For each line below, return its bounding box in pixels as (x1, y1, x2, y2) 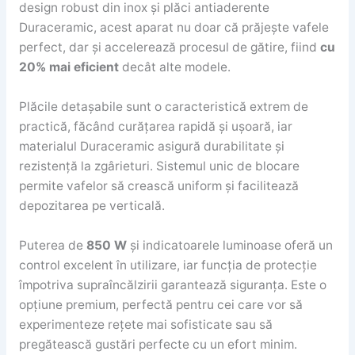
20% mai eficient (18, 59, 119, 75)
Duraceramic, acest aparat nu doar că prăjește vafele (18, 20, 329, 36)
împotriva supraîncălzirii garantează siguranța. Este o (18, 277, 326, 292)
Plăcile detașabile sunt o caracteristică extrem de (18, 98, 308, 114)
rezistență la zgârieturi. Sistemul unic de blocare (18, 158, 300, 174)
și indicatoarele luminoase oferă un (129, 237, 333, 253)
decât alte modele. (118, 59, 231, 75)
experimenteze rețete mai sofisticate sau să (18, 316, 273, 332)
